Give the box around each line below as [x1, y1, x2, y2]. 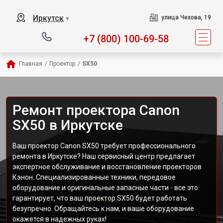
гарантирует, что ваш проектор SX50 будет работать [12, 194, 187, 202]
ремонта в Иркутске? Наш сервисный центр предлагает [12, 152, 195, 160]
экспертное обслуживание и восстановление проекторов [12, 163, 202, 171]
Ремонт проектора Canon [12, 102, 180, 118]
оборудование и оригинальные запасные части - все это [12, 184, 198, 192]
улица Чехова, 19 [161, 14, 211, 21]
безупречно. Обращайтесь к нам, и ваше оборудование [12, 205, 194, 213]
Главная [19, 60, 42, 67]
